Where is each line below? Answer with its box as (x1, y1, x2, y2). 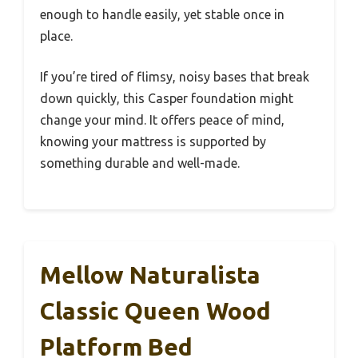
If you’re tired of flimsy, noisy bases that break (40, 70, 309, 85)
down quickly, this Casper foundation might (40, 91, 293, 106)
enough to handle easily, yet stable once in (40, 7, 284, 22)
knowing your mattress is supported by (40, 134, 266, 149)
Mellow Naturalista (40, 261, 261, 289)
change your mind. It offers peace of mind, (40, 113, 284, 128)
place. (40, 29, 73, 44)
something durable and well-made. (40, 156, 240, 171)
